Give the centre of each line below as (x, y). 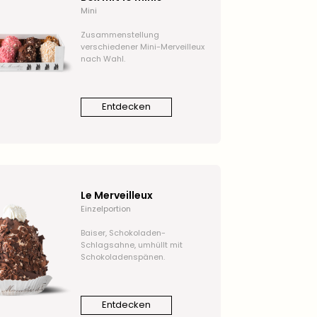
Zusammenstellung (120, 34)
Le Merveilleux (116, 195)
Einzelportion (105, 208)
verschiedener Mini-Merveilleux (142, 46)
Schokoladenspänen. (122, 257)
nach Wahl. (103, 58)
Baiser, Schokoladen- (123, 232)
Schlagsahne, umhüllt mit (131, 244)
